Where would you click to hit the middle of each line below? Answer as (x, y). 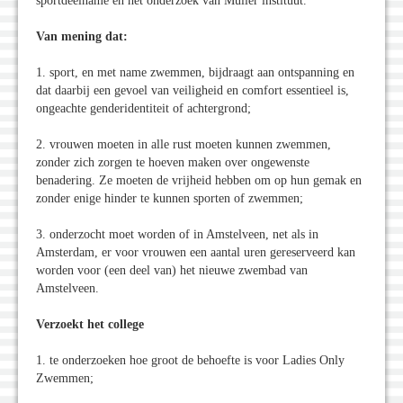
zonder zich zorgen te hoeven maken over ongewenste (173, 163)
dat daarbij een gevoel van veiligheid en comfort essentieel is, (193, 91)
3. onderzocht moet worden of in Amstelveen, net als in (177, 235)
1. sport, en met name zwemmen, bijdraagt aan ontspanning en (195, 73)
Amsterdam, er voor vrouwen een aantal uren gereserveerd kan (196, 253)
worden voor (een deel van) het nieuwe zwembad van (172, 271)
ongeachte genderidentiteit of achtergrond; (143, 109)
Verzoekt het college (90, 325)
